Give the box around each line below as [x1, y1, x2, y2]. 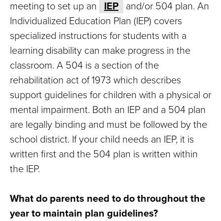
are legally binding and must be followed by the [10, 117, 207, 132]
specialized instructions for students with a [10, 28, 186, 43]
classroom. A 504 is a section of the [10, 58, 159, 73]
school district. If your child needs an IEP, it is [10, 132, 194, 147]
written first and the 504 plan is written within [10, 147, 198, 161]
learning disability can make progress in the [10, 43, 190, 58]
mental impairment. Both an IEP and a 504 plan [10, 102, 206, 117]
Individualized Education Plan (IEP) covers [10, 13, 182, 28]
